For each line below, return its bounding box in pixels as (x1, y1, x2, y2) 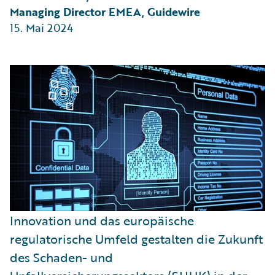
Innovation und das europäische (10, 211, 194, 230)
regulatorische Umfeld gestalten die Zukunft (10, 229, 263, 248)
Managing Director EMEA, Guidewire (10, 4, 200, 20)
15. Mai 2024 (10, 20, 73, 36)
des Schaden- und (10, 247, 113, 266)
